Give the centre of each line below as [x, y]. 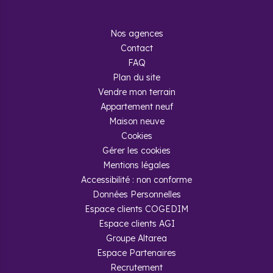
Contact [136, 48]
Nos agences [136, 34]
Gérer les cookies [136, 151]
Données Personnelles [136, 194]
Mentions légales [136, 165]
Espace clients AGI [136, 224]
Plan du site [136, 77]
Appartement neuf [136, 107]
